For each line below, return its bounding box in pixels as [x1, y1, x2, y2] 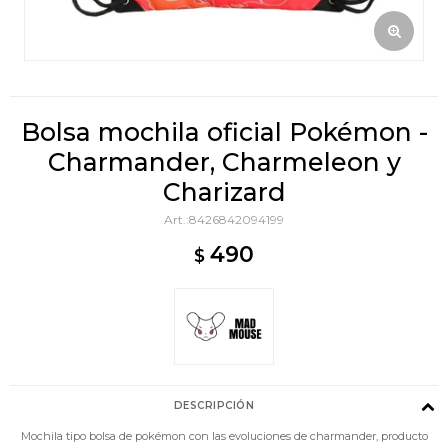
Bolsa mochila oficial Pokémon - [20, 117, 428, 147]
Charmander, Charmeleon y [47, 147, 401, 177]
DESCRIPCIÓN [173, 398, 255, 412]
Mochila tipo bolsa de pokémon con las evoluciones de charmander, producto [20, 428, 428, 443]
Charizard [162, 177, 286, 207]
